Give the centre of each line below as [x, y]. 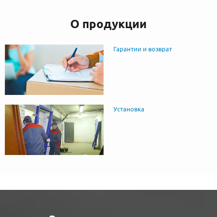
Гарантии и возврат [142, 49]
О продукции [108, 24]
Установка [129, 109]
